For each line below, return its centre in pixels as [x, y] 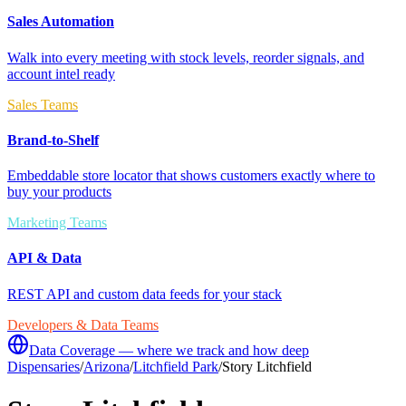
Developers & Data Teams [83, 324]
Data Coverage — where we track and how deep [169, 350]
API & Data [44, 258]
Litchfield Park [176, 366]
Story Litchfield [267, 366]
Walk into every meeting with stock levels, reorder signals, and [186, 57]
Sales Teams [43, 104]
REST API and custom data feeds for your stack [145, 294]
